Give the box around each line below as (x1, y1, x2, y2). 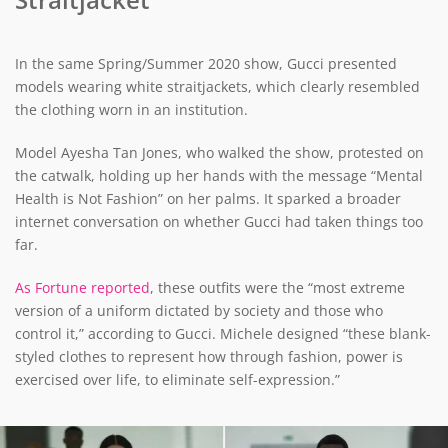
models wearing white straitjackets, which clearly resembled (15, 77, 420, 97)
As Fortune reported (15, 278, 150, 298)
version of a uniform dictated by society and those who (15, 301, 383, 321)
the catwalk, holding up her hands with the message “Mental (15, 166, 423, 186)
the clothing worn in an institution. (15, 100, 248, 120)
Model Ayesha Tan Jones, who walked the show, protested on (15, 143, 424, 163)
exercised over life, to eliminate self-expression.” (15, 370, 340, 390)
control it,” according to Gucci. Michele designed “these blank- (15, 324, 431, 344)
